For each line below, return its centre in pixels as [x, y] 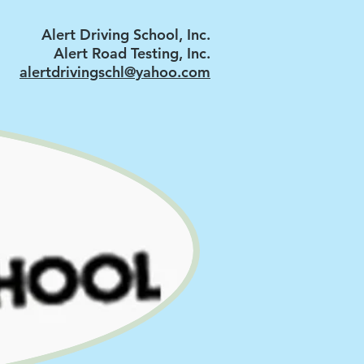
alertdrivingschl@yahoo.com [115, 72]
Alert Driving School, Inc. [126, 35]
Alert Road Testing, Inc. [132, 53]
